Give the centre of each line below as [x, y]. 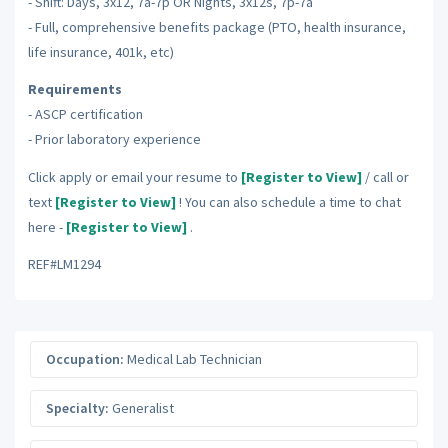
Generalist [141, 408]
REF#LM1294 [64, 264]
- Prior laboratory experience [114, 139]
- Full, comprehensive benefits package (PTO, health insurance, [216, 26]
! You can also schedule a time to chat [289, 201]
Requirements [74, 89]
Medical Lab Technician [193, 358]
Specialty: [77, 408]
